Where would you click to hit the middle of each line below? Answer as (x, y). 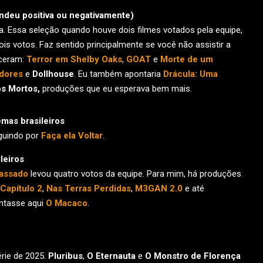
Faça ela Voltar (72, 136)
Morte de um (187, 59)
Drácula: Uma (190, 74)
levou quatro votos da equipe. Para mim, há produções (135, 174)
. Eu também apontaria (119, 74)
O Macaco (67, 203)
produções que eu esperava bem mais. (117, 89)
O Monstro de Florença (193, 256)
